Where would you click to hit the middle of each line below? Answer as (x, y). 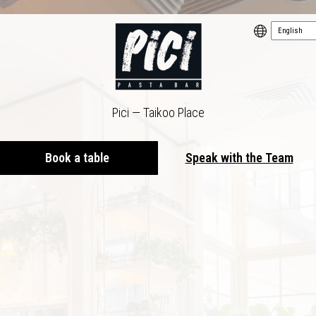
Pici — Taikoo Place (158, 113)
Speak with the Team (239, 158)
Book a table (77, 158)
